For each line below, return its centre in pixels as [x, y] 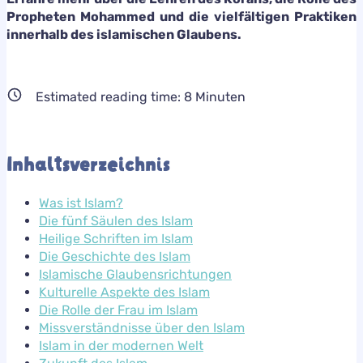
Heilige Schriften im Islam [116, 239]
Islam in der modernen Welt [121, 346]
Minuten [219, 97]
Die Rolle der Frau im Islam [118, 310]
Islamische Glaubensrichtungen [135, 275]
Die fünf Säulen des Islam [116, 221]
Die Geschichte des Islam [115, 257]
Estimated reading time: [110, 97]
